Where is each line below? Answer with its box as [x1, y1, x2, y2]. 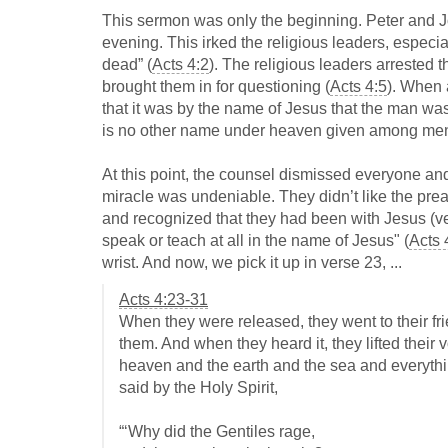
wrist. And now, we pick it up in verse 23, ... [102, 254, 402, 272]
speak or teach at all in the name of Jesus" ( [102, 232, 409, 250]
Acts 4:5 [330, 78, 387, 96]
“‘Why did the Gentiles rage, [119, 423, 315, 441]
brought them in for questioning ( [102, 78, 330, 96]
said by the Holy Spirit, [119, 379, 278, 397]
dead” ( [102, 56, 152, 74]
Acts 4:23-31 [119, 291, 208, 309]
